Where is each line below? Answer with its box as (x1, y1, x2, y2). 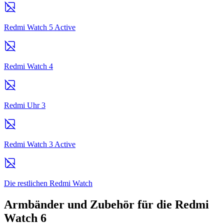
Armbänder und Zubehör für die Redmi (4, 197, 209, 211)
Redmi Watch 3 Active (4, 139, 75, 148)
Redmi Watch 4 (4, 61, 53, 70)
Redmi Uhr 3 (4, 100, 45, 109)
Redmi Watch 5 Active (4, 22, 75, 31)
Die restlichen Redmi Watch (4, 178, 92, 187)
